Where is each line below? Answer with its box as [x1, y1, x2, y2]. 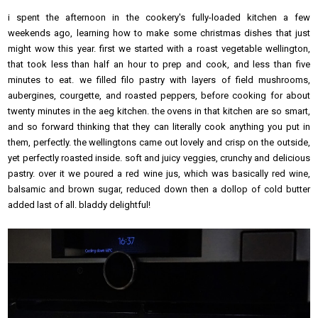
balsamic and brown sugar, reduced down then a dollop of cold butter [8, 183, 310, 194]
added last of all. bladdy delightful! [8, 199, 151, 210]
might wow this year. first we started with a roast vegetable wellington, [8, 43, 310, 54]
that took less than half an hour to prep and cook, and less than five [8, 58, 310, 70]
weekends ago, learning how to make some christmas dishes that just [8, 27, 310, 38]
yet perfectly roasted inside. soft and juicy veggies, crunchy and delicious [8, 152, 310, 163]
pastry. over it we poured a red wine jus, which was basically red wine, [8, 168, 310, 179]
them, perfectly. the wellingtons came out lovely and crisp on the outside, [8, 136, 310, 148]
